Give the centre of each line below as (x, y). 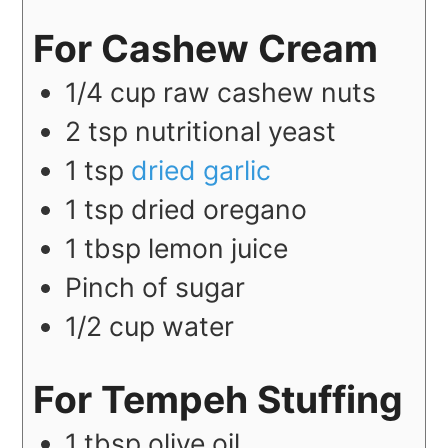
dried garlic (201, 170)
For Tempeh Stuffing (218, 400)
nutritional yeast (236, 131)
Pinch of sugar (155, 287)
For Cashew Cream (206, 49)
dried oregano (219, 209)
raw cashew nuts (270, 92)
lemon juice (218, 248)
